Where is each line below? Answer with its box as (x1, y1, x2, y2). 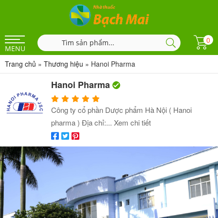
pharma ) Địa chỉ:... (51, 117, 114, 127)
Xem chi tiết (114, 117, 151, 127)
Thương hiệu (44, 59, 83, 69)
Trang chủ (5, 59, 36, 69)
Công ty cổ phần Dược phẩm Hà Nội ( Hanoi (51, 105, 192, 115)
